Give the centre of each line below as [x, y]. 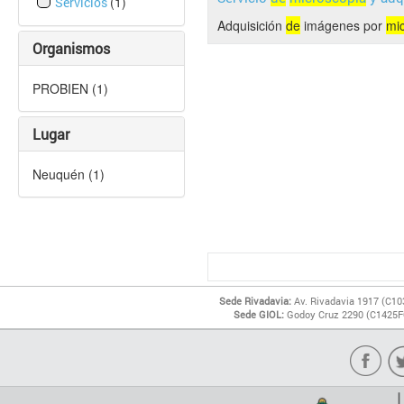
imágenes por [343, 25]
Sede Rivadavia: [256, 301]
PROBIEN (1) [70, 88]
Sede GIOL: [259, 314]
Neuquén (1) [69, 174]
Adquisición [252, 25]
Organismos [71, 48]
